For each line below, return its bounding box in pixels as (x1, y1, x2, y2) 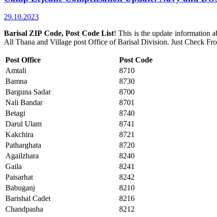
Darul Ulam (5, 120, 42, 128)
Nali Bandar (5, 98, 43, 107)
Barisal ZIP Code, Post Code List (4, 29, 114, 38)
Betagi (5, 109, 25, 118)
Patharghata (5, 141, 41, 150)
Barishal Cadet (5, 194, 50, 203)
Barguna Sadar (5, 88, 51, 96)
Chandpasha (5, 205, 43, 214)
